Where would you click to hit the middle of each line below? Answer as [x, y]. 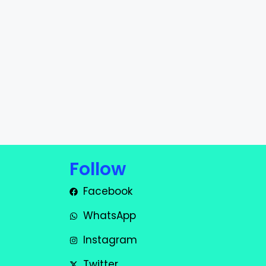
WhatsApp [109, 216]
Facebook [107, 191]
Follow [98, 170]
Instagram [110, 240]
